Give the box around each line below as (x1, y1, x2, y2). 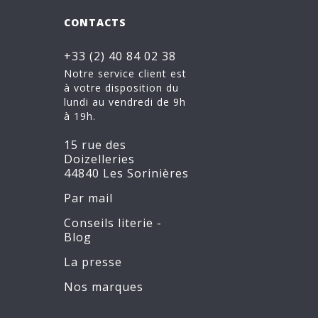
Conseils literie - (64, 215, 162, 231)
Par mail (64, 190, 113, 206)
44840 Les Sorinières (64, 165, 189, 181)
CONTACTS (64, 16, 126, 29)
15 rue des (64, 137, 126, 153)
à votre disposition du (64, 81, 179, 94)
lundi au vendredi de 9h (64, 95, 186, 109)
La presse (64, 254, 122, 270)
